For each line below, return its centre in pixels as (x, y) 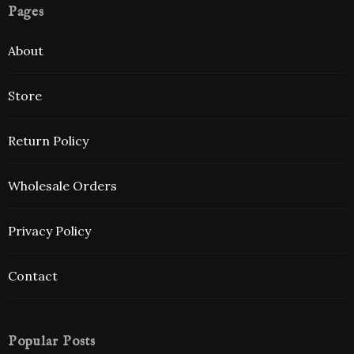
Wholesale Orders (62, 186)
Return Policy (48, 141)
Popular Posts (52, 342)
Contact (33, 276)
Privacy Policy (49, 231)
